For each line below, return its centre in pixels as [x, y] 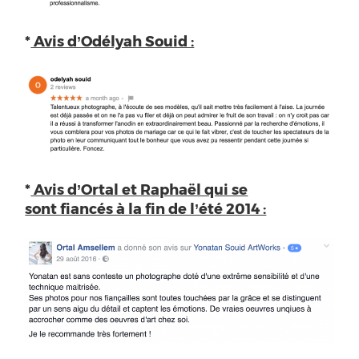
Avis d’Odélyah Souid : [113, 40]
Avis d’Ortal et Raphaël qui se [139, 188]
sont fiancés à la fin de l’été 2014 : [146, 208]
